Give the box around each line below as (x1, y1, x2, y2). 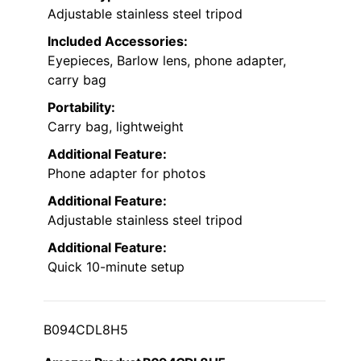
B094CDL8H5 (44, 321, 128, 338)
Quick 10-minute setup (48, 258, 185, 275)
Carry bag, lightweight (48, 118, 184, 135)
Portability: (48, 98, 115, 115)
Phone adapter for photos (48, 164, 205, 181)
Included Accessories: (48, 32, 188, 49)
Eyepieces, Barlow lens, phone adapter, (48, 52, 286, 68)
